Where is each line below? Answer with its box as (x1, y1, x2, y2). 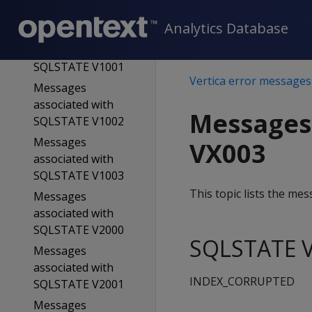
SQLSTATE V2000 (33, 222, 124, 237)
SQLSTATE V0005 (33, 5, 124, 20)
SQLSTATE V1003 (33, 168, 124, 183)
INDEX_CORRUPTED (189, 274, 295, 289)
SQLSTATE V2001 (33, 276, 124, 292)
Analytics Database (164, 19, 288, 38)
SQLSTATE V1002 (33, 114, 124, 129)
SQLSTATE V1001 (33, 59, 124, 75)
